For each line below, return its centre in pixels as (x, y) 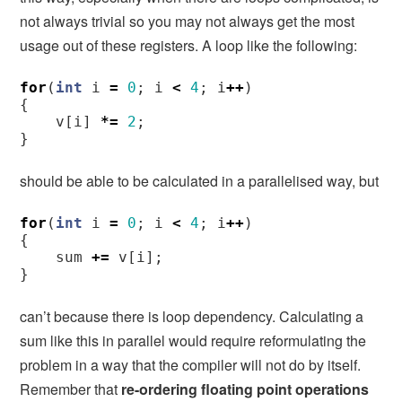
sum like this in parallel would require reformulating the (193, 340)
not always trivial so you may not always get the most (188, 21)
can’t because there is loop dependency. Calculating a (192, 316)
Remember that (71, 389)
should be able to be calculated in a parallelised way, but (200, 180)
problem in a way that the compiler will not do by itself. (191, 364)
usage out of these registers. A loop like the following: (189, 45)
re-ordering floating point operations (245, 389)
